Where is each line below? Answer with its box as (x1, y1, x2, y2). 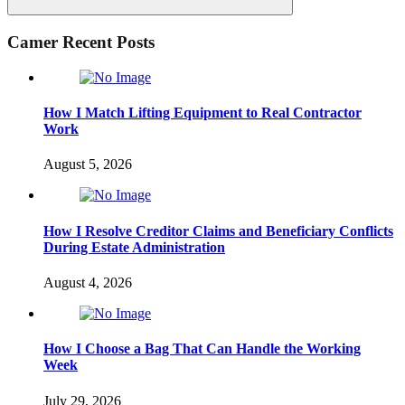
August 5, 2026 (43, 156, 132, 173)
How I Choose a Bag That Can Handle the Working (43, 341, 361, 357)
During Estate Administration (43, 239, 225, 255)
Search (149, 12, 186, 26)
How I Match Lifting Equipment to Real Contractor (43, 105, 362, 121)
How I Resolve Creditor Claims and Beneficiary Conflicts (43, 222, 393, 239)
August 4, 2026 (43, 274, 132, 290)
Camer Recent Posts (7, 33, 155, 52)
